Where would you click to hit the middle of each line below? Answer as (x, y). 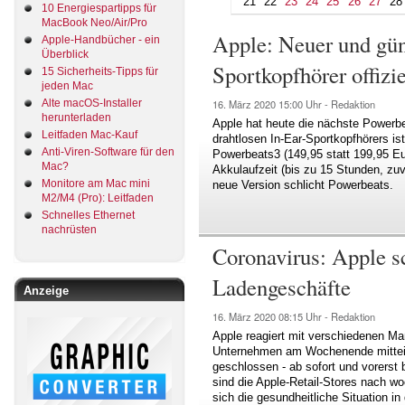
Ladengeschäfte (282, 287)
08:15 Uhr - (305, 316)
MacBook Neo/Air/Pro (94, 22)
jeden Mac (67, 85)
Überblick (65, 54)
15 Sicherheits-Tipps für (100, 71)
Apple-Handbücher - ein (101, 39)
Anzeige (46, 290)
